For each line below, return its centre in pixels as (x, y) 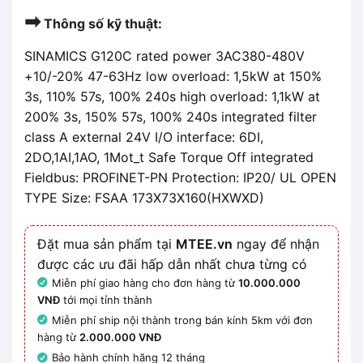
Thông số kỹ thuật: (101, 23)
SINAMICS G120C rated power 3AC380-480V (164, 56)
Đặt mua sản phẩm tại (107, 243)
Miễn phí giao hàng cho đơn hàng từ (145, 282)
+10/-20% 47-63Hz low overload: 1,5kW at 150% (173, 76)
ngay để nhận (276, 243)
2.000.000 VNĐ (120, 337)
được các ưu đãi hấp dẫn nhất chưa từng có (172, 264)
